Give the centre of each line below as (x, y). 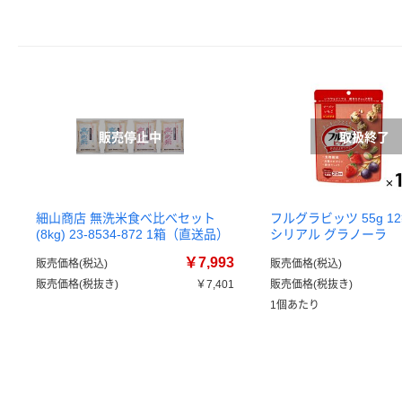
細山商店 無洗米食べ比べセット (126, 218)
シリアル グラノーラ (328, 234)
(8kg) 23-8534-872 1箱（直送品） (132, 234)
